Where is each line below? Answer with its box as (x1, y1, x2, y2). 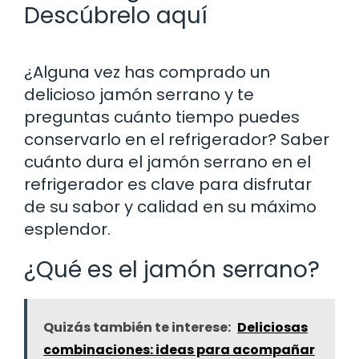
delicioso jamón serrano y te (24, 83, 254, 106)
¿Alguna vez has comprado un (24, 60, 270, 83)
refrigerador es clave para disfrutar (24, 172, 312, 196)
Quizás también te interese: (43, 317, 231, 337)
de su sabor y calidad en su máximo (24, 195, 317, 218)
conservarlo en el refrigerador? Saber (24, 127, 329, 151)
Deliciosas (237, 317, 308, 337)
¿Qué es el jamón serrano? (24, 253, 320, 285)
